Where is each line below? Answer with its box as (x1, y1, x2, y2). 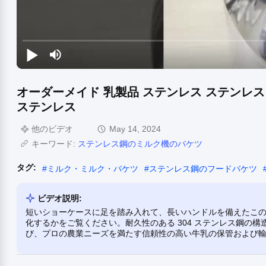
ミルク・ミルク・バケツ (47, 163, 138, 173)
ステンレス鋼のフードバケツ (149, 163, 257, 173)
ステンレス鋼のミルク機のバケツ (78, 138, 202, 148)
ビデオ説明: (37, 193, 82, 203)
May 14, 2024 (109, 123, 161, 134)
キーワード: (31, 138, 78, 148)
